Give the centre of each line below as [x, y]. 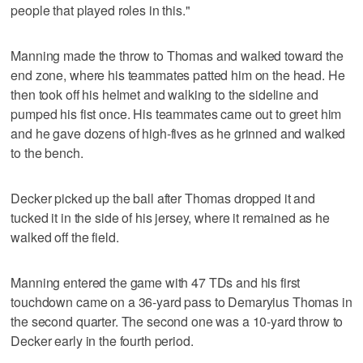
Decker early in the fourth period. [102, 340]
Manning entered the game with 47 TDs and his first [156, 282]
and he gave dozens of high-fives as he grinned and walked [178, 133]
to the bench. [47, 152]
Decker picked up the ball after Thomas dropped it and [163, 198]
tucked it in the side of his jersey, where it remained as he [170, 217]
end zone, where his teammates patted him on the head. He [178, 75]
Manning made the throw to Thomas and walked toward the [177, 55]
